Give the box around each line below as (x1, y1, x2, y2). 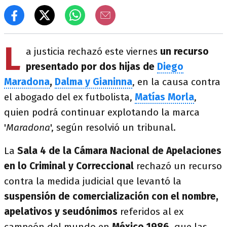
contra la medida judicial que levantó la (4, 175, 181, 187)
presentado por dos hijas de (26, 61, 157, 72)
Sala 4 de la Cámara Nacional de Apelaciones (17, 145, 221, 157)
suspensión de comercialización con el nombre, (4, 191, 218, 202)
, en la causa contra (132, 76, 220, 88)
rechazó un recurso (134, 160, 222, 172)
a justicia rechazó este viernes (26, 46, 160, 57)
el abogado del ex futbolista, (4, 91, 135, 103)
